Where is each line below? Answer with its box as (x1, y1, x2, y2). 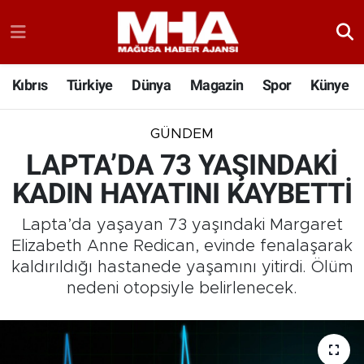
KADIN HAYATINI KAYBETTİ (11, 176, 353, 210)
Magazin (189, 76, 244, 94)
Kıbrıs (12, 76, 48, 94)
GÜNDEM (150, 127, 214, 141)
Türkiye (66, 76, 113, 94)
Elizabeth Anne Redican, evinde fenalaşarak (11, 238, 353, 255)
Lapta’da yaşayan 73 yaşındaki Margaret (21, 217, 343, 234)
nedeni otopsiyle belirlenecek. (67, 280, 297, 297)
